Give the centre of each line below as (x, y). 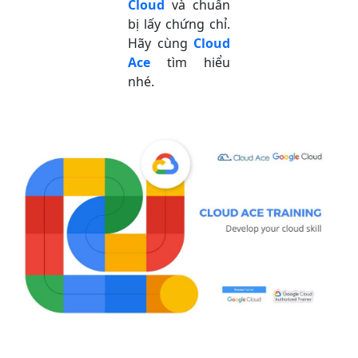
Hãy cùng (161, 43)
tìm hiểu (190, 62)
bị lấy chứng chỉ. (179, 24)
